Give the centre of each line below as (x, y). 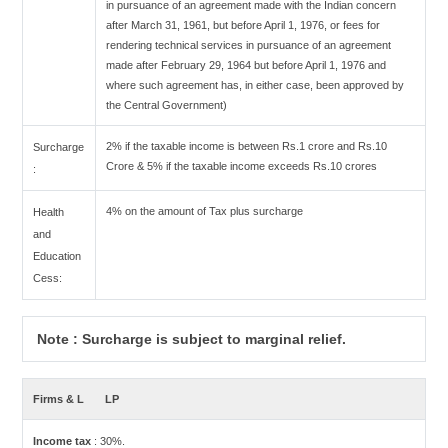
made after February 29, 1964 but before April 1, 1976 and (246, 65)
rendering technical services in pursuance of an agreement (249, 45)
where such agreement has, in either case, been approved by (255, 85)
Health (49, 212)
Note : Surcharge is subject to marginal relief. (190, 339)
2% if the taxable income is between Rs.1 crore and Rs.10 (247, 146)
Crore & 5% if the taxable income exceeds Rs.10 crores (242, 166)
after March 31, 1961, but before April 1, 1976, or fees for (243, 25)
